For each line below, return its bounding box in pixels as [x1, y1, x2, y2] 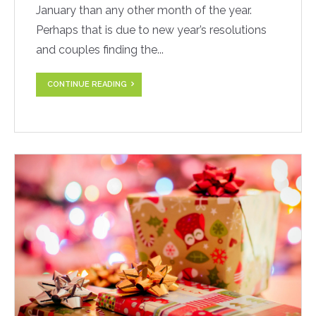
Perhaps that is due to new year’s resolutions [36, 23, 267, 37]
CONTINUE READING [47, 79, 127, 89]
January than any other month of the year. [36, 4, 252, 18]
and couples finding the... [36, 43, 164, 57]
